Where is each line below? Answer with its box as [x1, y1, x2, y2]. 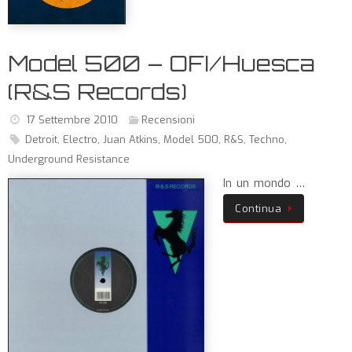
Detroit [24, 133, 57, 146]
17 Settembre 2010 [25, 113, 118, 126]
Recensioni [141, 113, 196, 126]
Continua [235, 202, 281, 215]
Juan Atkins [102, 133, 158, 146]
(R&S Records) [8, 78, 187, 105]
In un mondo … [223, 176, 305, 191]
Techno [248, 133, 284, 146]
